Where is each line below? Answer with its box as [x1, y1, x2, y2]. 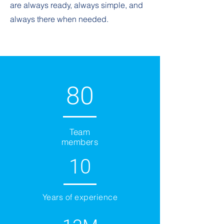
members [61, 136, 99, 147]
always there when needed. [10, 14, 108, 24]
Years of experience [42, 192, 118, 202]
